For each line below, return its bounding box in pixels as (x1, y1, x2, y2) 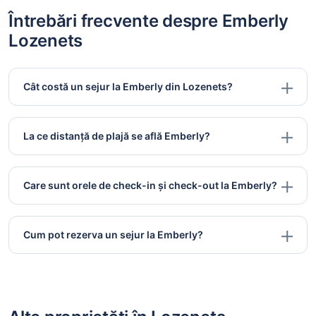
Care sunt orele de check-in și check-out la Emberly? (23, 179, 277, 192)
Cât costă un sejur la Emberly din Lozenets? (23, 80, 233, 93)
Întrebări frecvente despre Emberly (8, 11, 288, 32)
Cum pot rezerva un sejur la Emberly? (23, 229, 203, 241)
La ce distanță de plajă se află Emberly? (23, 130, 210, 142)
